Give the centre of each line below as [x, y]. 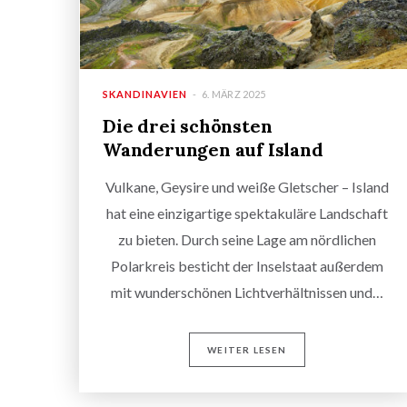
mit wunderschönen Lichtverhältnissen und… [247, 293]
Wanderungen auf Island [213, 150]
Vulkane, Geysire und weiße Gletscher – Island [247, 187]
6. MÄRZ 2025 [233, 94]
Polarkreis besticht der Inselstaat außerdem [247, 266]
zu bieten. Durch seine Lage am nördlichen [247, 240]
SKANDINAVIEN [145, 94]
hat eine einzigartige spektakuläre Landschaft [247, 213]
